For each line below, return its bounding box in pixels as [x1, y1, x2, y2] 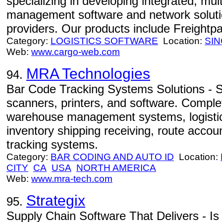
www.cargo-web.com [31, 47, 120, 57]
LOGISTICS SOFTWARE [51, 36, 158, 46]
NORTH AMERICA [76, 163, 156, 173]
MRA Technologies [26, 65, 150, 82]
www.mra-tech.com [31, 173, 112, 184]
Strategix [26, 192, 85, 209]
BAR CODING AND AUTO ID [51, 152, 174, 162]
